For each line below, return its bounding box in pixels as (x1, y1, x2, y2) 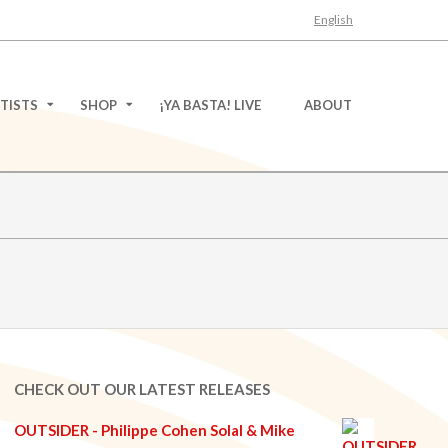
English (314, 11, 353, 27)
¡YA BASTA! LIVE (159, 97, 261, 113)
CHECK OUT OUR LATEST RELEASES (14, 380, 270, 398)
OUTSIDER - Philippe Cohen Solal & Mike (14, 421, 295, 439)
